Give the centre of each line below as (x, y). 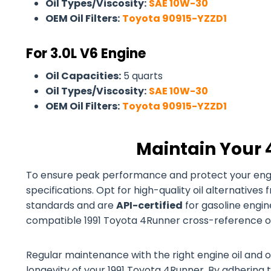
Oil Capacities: (83, 76)
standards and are (71, 205)
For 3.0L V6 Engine (86, 54)
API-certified (149, 205)
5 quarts (142, 76)
